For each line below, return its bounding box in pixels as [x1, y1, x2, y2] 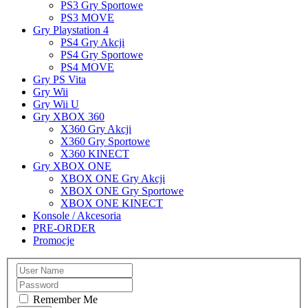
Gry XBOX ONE [33, 160, 111, 173]
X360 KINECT [60, 148, 129, 160]
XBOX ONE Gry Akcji [60, 173, 165, 185]
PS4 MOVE [60, 61, 114, 74]
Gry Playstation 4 [33, 24, 109, 36]
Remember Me [30, 293, 98, 305]
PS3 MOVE [60, 12, 114, 24]
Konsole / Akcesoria [33, 210, 121, 222]
